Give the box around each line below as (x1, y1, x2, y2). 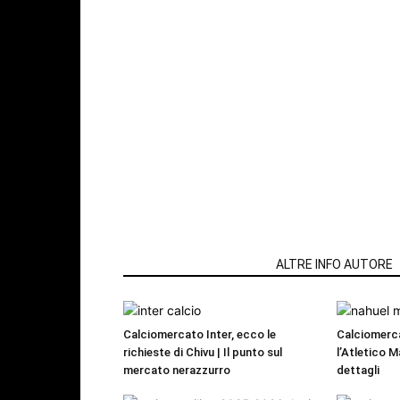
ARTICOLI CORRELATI (134, 257, 254, 272)
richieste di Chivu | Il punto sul (123, 346, 282, 360)
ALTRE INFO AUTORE (276, 257, 393, 272)
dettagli (337, 363, 379, 378)
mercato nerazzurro (123, 363, 230, 378)
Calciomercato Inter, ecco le (123, 328, 276, 342)
